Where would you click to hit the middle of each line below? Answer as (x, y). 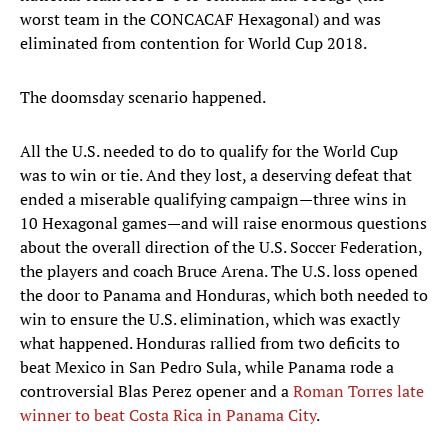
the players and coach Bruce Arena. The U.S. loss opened (219, 271)
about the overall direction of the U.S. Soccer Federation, (221, 247)
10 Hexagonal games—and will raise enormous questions (223, 223)
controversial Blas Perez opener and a (156, 391)
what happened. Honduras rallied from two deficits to (210, 343)
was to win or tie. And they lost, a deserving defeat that (216, 175)
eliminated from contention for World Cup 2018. (193, 43)
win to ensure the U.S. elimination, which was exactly (210, 319)
